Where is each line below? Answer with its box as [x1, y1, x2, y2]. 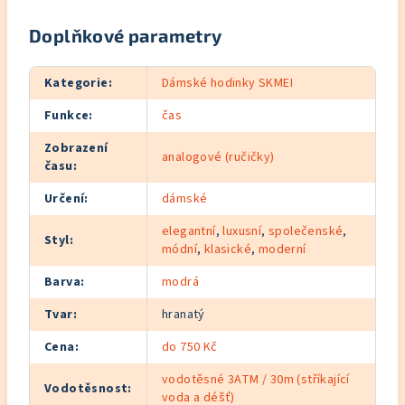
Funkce [44, 107, 89, 126]
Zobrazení [44, 139, 108, 158]
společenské [268, 222, 344, 241]
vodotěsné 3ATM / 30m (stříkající [162, 371, 350, 390]
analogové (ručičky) [162, 148, 275, 167]
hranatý [162, 306, 205, 325]
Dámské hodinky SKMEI [162, 74, 293, 93]
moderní [258, 240, 306, 259]
